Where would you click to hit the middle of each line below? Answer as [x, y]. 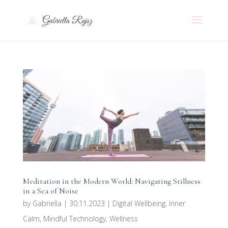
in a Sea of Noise [50, 191]
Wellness [123, 218]
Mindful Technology [74, 218]
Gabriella [47, 203]
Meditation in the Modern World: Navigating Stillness [111, 181]
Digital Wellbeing [139, 203]
